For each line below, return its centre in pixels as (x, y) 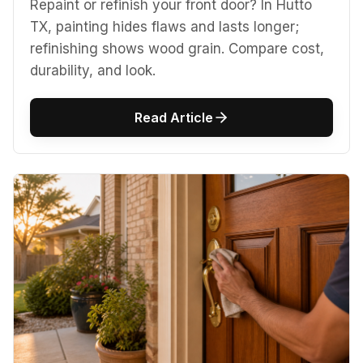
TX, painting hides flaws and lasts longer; (164, 26)
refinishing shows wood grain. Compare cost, (177, 48)
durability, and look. (93, 70)
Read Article (173, 117)
